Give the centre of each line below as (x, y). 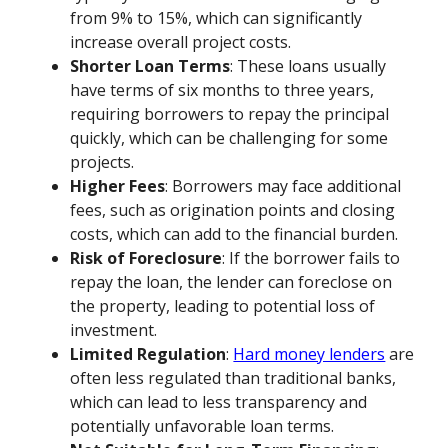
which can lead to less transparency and (219, 402)
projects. (102, 162)
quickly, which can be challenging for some (229, 138)
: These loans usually (308, 66)
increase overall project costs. (181, 42)
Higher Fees (118, 186)
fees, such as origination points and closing (233, 210)
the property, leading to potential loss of (223, 306)
